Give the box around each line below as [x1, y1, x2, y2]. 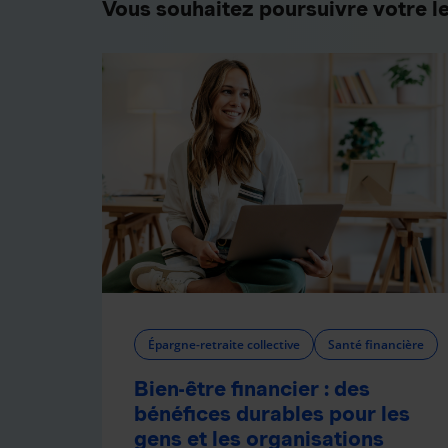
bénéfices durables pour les [134, 400, 410, 426]
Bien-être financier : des [134, 375, 370, 401]
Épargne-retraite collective [148, 335, 300, 353]
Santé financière [328, 335, 424, 353]
